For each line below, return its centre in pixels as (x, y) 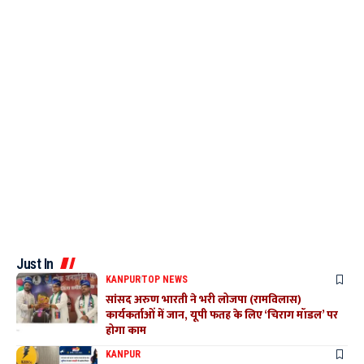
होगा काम (126, 330)
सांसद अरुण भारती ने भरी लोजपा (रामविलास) (204, 299)
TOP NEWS (165, 279)
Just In (35, 263)
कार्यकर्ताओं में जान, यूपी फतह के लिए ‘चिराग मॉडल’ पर (222, 314)
